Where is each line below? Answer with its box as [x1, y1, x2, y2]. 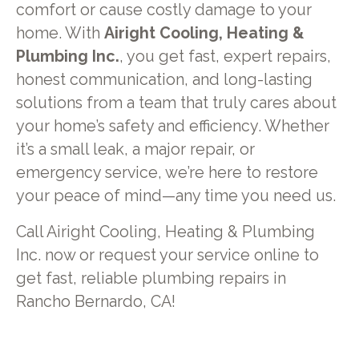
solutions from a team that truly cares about [15, 93, 337, 112]
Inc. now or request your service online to [15, 245, 319, 264]
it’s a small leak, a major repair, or [15, 139, 255, 159]
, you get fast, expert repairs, [119, 46, 331, 66]
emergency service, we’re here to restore [15, 163, 318, 182]
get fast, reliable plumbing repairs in [15, 268, 286, 288]
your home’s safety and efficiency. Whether [15, 116, 329, 135]
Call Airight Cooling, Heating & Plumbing [15, 222, 315, 241]
